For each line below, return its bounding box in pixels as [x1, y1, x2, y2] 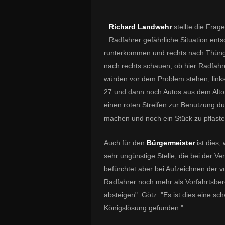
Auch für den [104, 139, 147, 147]
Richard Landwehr [109, 23, 172, 31]
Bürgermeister [147, 139, 197, 147]
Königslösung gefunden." [104, 204, 183, 212]
